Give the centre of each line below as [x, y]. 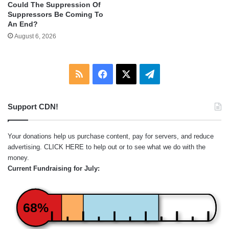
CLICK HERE [64, 147]
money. [18, 158]
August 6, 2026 [35, 37]
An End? [23, 24]
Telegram [173, 74]
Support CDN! [33, 107]
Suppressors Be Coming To [55, 15]
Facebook [127, 74]
